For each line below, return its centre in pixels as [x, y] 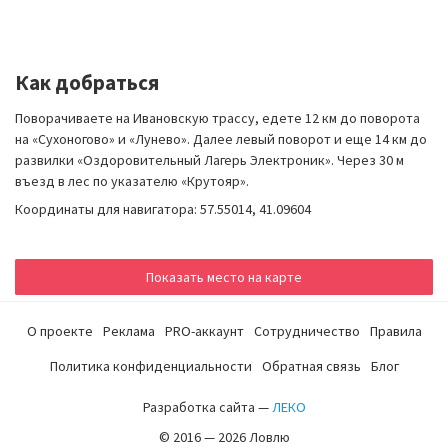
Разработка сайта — [207, 407]
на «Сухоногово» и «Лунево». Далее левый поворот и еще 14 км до [221, 138]
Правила [395, 331]
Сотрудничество [306, 331]
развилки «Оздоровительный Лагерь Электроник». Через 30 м [209, 159]
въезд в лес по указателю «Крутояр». [132, 180]
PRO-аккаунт [204, 331]
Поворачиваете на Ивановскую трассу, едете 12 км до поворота [217, 117]
